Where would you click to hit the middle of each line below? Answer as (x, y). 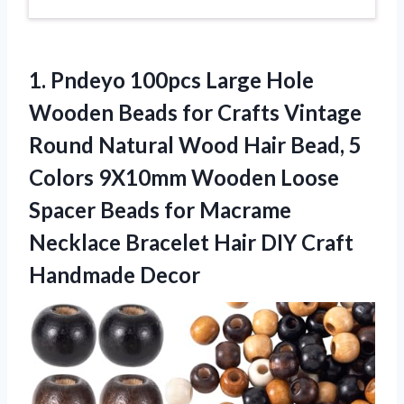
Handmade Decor (115, 274)
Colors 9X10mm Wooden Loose (184, 177)
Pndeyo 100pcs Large (156, 79)
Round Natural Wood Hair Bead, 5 (195, 144)
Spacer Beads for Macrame (160, 209)
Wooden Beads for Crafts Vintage (195, 112)
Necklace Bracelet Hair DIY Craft (191, 242)
